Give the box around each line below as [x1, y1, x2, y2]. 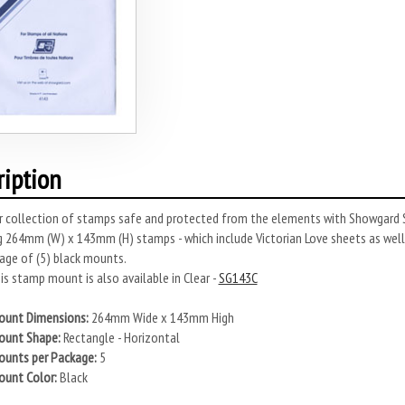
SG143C [218, 268, 258, 287]
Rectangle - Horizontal [60, 327, 180, 346]
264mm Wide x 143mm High [88, 307, 234, 326]
